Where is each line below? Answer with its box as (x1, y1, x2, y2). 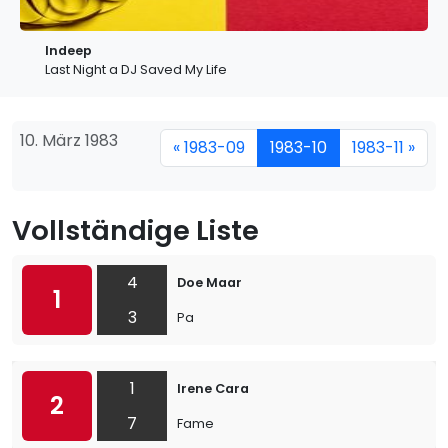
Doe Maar (177, 274, 242, 291)
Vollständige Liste (12, 211, 259, 250)
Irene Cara (177, 380, 249, 397)
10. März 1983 (20, 129, 118, 152)
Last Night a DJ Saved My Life (45, 61, 227, 78)
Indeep (45, 42, 92, 59)
